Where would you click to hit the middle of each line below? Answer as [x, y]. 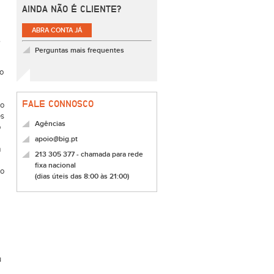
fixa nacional [55, 165]
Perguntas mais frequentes [80, 50]
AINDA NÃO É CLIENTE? [72, 9]
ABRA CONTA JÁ [57, 30]
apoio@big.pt [56, 139]
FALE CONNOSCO [58, 104]
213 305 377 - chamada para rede [89, 154]
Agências [50, 124]
